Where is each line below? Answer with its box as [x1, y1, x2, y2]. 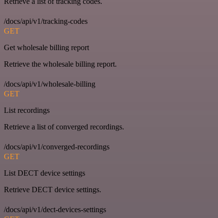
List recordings [4, 106, 50, 114]
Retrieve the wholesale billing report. [4, 60, 117, 68]
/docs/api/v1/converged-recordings [4, 143, 109, 151]
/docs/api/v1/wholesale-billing [4, 80, 95, 88]
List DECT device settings [4, 169, 85, 177]
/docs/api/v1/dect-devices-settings [4, 205, 106, 214]
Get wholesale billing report [4, 43, 89, 52]
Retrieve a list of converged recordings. [4, 123, 124, 131]
